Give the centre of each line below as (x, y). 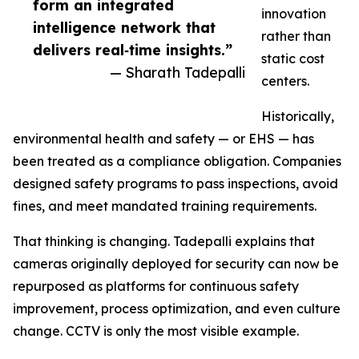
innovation (294, 14)
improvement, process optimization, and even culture (177, 309)
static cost (293, 59)
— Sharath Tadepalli (177, 73)
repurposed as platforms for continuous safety (156, 286)
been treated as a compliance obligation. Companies (177, 161)
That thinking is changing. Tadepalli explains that (164, 242)
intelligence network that (124, 28)
